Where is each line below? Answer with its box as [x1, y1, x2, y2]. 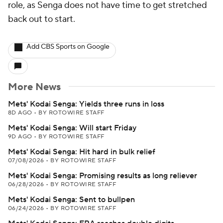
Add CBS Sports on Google [26, 42, 110, 51]
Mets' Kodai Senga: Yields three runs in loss [8, 99, 164, 109]
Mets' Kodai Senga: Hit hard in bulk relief [8, 147, 155, 157]
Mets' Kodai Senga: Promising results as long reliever [8, 171, 197, 181]
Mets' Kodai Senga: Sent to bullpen [8, 195, 135, 205]
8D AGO [8, 109, 34, 116]
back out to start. [8, 13, 75, 25]
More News [8, 81, 61, 94]
